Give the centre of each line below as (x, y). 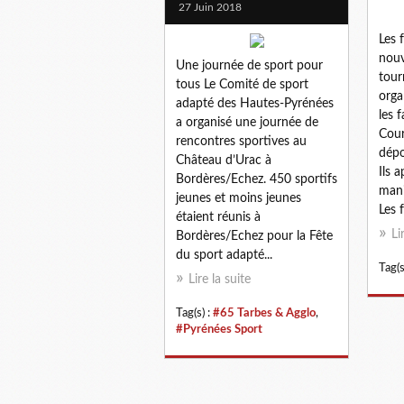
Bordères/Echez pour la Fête (254, 236)
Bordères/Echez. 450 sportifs (257, 179)
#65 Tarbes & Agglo (264, 312)
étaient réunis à (218, 217)
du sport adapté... (224, 255)
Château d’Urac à (224, 160)
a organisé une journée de (247, 122)
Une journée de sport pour (249, 65)
